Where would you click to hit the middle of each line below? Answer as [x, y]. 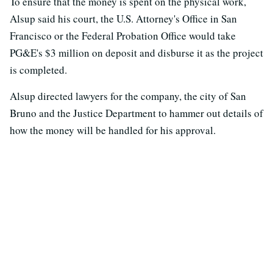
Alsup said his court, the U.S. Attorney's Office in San [123, 18]
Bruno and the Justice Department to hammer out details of [136, 113]
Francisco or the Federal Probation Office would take [123, 35]
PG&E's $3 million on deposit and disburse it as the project [136, 52]
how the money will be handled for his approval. [113, 130]
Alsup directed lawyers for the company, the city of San [128, 96]
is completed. [38, 69]
